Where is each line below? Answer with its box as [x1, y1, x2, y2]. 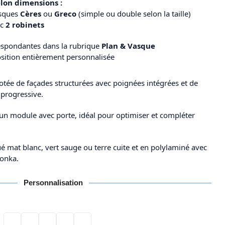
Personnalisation [24, 178, 83, 187]
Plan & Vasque [101, 41, 155, 51]
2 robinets [6, 20, 44, 30]
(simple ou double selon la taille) [76, 9, 191, 19]
